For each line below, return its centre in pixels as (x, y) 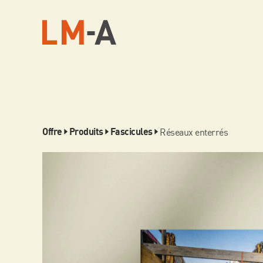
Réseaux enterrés (194, 132)
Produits (86, 132)
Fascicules (131, 132)
